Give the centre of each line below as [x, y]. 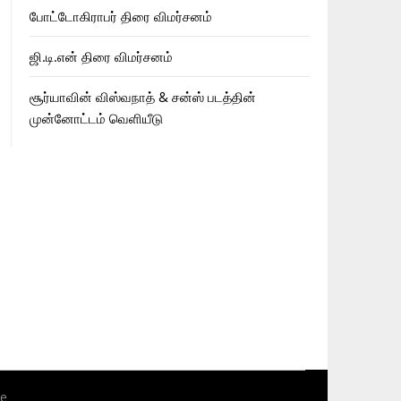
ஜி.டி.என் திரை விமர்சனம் [101, 57]
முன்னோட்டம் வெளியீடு [96, 119]
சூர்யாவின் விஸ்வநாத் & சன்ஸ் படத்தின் [142, 97]
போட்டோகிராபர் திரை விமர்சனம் [120, 17]
